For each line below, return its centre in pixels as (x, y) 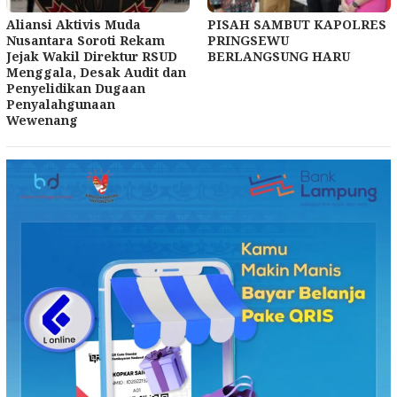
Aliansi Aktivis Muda (74, 24)
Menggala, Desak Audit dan (96, 72)
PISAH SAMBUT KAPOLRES (297, 24)
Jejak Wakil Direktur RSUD (92, 56)
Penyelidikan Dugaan (76, 88)
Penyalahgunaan (61, 104)
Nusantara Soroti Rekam (86, 40)
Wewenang (42, 120)
